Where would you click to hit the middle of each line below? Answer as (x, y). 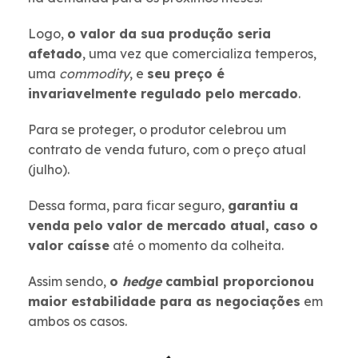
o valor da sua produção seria (169, 34)
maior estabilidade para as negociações (164, 302)
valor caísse (69, 246)
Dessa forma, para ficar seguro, (128, 206)
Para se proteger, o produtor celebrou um (157, 130)
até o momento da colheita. (197, 246)
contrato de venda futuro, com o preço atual (167, 150)
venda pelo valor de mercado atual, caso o (173, 226)
